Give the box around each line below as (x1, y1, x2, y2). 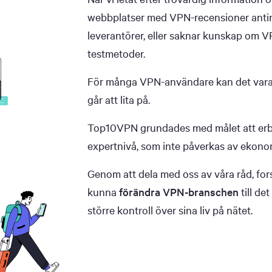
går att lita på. (87, 92, 150, 107)
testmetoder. (87, 46, 145, 61)
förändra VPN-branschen (119, 184, 239, 199)
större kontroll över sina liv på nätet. (87, 202, 253, 217)
